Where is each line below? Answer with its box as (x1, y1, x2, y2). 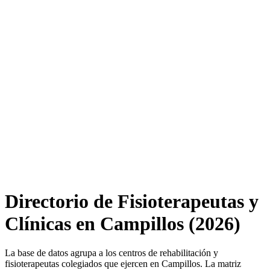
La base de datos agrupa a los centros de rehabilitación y (5, 248, 218, 259)
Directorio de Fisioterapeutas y (5, 190, 259, 212)
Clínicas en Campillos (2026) (5, 212, 240, 234)
